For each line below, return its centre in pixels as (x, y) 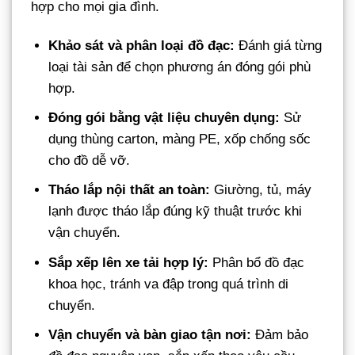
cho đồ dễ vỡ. (90, 161)
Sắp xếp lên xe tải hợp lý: (129, 262)
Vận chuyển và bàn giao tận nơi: (150, 334)
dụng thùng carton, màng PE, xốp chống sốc (180, 139)
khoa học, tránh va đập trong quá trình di (169, 284)
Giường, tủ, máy (261, 190)
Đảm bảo (280, 334)
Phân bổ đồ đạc (257, 262)
